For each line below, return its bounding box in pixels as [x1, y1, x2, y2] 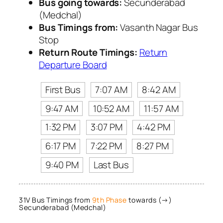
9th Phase [92, 195, 126, 205]
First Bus [45, 83, 81, 96]
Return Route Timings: [39, 46, 137, 59]
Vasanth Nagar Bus [118, 21, 198, 34]
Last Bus [93, 158, 129, 172]
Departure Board [39, 58, 107, 72]
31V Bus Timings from [19, 195, 92, 205]
